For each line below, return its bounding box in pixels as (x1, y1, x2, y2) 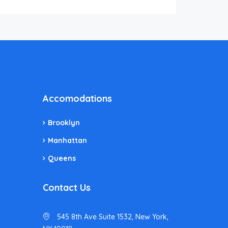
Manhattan (47, 135, 87, 145)
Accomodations (42, 92, 112, 104)
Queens (47, 153, 76, 163)
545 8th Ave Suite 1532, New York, (54, 212, 168, 221)
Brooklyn (47, 118, 80, 127)
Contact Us (42, 181, 91, 193)
